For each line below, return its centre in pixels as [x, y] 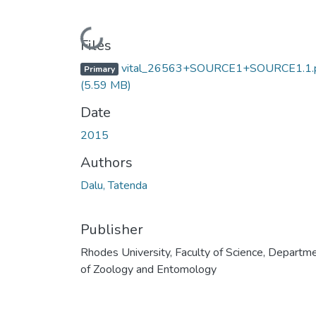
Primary [99, 69]
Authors [107, 162]
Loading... [78, 35]
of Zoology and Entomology [148, 269]
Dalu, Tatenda [114, 185]
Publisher [112, 229]
